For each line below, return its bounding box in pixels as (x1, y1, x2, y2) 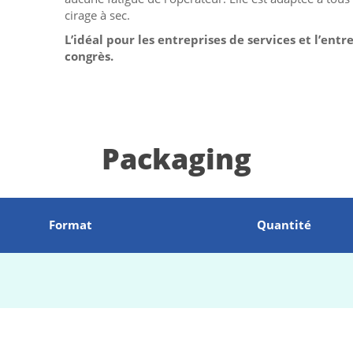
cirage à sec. (65, 7, 131, 23)
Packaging (102, 139, 251, 178)
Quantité (256, 217, 311, 232)
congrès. (65, 48, 114, 64)
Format (49, 217, 92, 232)
